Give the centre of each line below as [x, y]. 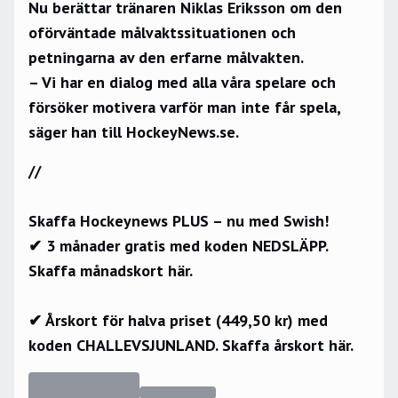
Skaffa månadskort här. [111, 271]
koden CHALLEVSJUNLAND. [123, 346]
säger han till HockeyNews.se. [134, 132]
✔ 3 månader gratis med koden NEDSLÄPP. [178, 246]
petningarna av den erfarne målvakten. [168, 58]
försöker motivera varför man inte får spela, [184, 107]
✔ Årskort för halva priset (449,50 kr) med [178, 321]
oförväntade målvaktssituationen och [162, 33]
